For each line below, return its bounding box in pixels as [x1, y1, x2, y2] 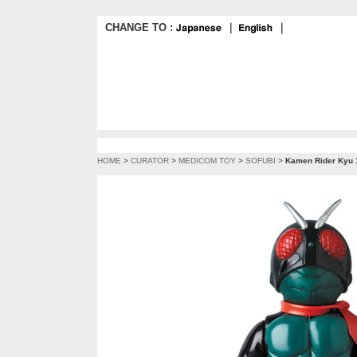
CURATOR [131, 156, 169, 165]
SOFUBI [245, 156, 276, 165]
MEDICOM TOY [178, 156, 236, 165]
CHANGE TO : [105, 22, 176, 33]
